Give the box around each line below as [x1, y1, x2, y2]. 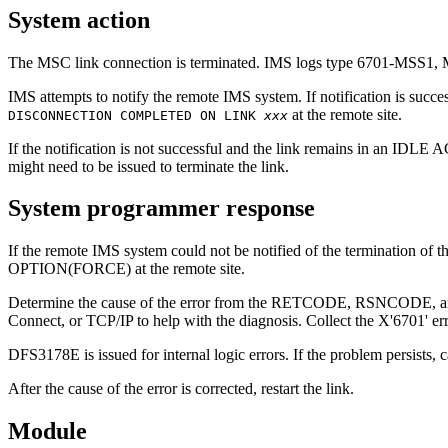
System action [8, 6, 150, 33]
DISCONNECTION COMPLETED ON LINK [8, 107, 264, 123]
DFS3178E [8, 346, 80, 364]
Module [8, 418, 87, 445]
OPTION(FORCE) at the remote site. [8, 260, 245, 278]
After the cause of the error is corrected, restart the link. [8, 380, 354, 398]
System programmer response [8, 195, 315, 222]
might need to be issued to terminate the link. [8, 157, 289, 175]
